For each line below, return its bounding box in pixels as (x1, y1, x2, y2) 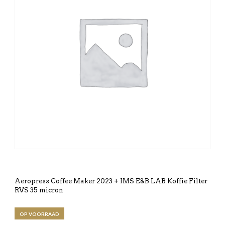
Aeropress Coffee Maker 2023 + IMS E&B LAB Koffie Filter (14, 177, 207, 185)
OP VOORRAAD (19, 211, 59, 217)
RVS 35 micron (14, 186, 63, 194)
